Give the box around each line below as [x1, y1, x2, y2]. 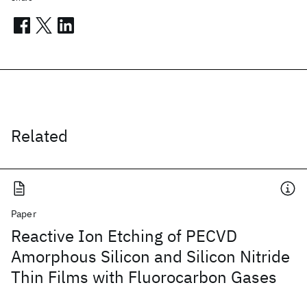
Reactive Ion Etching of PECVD [11, 225, 237, 247]
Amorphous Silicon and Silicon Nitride [11, 245, 290, 267]
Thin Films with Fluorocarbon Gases [11, 266, 277, 288]
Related [11, 125, 68, 147]
